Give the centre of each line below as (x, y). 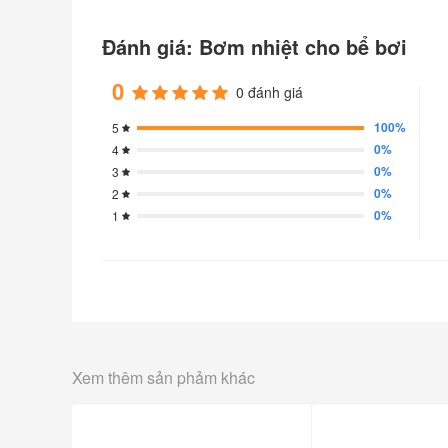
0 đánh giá (269, 92)
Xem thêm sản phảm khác (163, 378)
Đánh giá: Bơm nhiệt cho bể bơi (254, 47)
